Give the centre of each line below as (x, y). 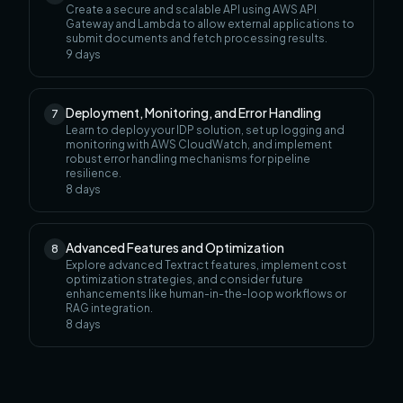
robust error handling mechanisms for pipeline (188, 159)
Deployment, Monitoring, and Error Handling (193, 113)
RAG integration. (109, 309)
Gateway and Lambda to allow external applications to (210, 24)
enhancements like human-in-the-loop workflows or (206, 294)
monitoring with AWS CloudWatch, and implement (199, 145)
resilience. (94, 174)
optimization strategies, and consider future (184, 280)
